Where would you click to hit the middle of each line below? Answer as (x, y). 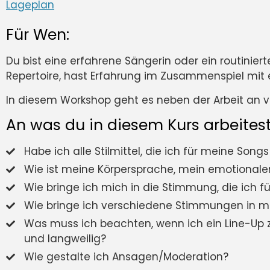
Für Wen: (38, 35)
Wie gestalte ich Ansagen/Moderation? (126, 257)
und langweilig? (65, 239)
